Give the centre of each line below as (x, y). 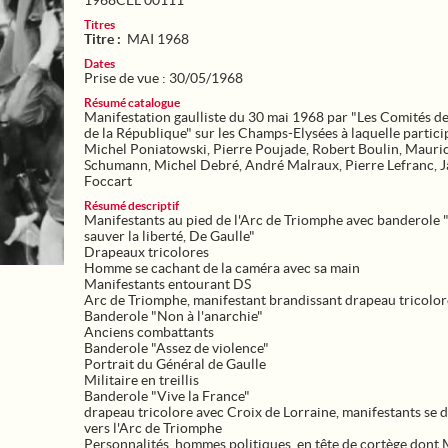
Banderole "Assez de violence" (176, 348)
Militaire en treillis (141, 380)
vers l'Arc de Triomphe (153, 428)
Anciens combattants (149, 332)
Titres (99, 24)
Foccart (108, 181)
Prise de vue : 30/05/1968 (163, 78)
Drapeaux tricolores (146, 252)
